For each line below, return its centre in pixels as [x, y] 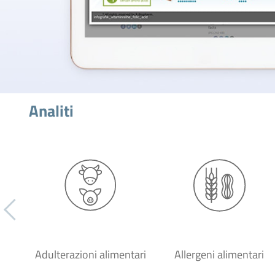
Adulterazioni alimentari [90, 254]
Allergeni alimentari [219, 254]
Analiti [51, 111]
